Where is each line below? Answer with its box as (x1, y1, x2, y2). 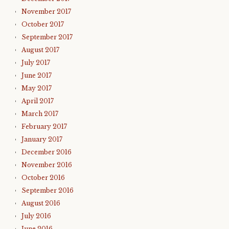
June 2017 (21, 72, 52, 79)
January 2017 (21, 135, 62, 143)
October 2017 (21, 20, 64, 28)
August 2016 (21, 199, 60, 207)
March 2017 (21, 110, 58, 118)
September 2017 (21, 33, 73, 41)
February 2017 (21, 123, 67, 130)
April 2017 (21, 97, 54, 105)
